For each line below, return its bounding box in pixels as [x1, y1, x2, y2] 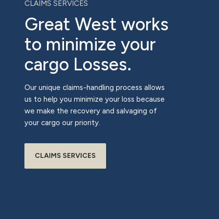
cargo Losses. [24, 53, 131, 75]
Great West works [24, 13, 169, 35]
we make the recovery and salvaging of [24, 106, 157, 115]
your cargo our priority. [24, 118, 100, 127]
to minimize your [24, 33, 156, 55]
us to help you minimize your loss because [24, 94, 165, 104]
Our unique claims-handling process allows [24, 83, 165, 92]
